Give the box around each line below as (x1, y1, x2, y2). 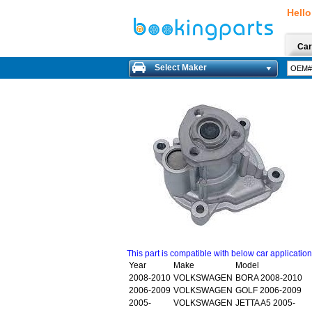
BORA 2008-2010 (235, 273, 302, 283)
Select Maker (155, 63, 207, 72)
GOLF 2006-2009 (235, 286, 302, 295)
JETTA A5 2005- (235, 298, 295, 308)
